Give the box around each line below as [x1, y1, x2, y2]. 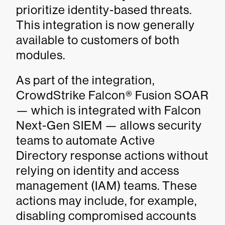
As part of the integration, [16, 73, 155, 87]
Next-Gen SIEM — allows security [16, 119, 202, 132]
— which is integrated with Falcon [16, 103, 201, 117]
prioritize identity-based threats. [16, 3, 192, 17]
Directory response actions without [16, 149, 208, 162]
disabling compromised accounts [16, 209, 196, 222]
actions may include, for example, [16, 194, 197, 207]
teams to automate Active [16, 134, 155, 147]
